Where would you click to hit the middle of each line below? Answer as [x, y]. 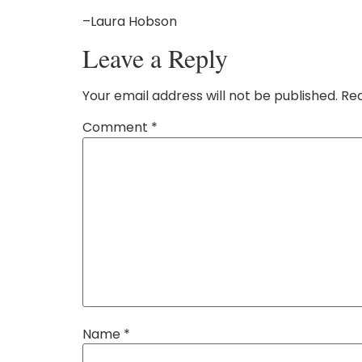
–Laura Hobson [130, 22]
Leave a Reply [155, 58]
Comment [117, 128]
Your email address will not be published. [210, 96]
